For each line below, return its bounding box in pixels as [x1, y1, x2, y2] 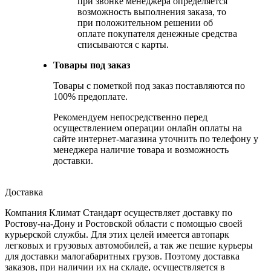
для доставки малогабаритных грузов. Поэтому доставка [5, 250, 240, 261]
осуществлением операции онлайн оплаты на [53, 122, 242, 133]
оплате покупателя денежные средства [77, 28, 237, 39]
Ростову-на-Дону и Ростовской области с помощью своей [5, 218, 243, 229]
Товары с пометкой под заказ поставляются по [53, 80, 245, 91]
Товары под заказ [53, 59, 130, 70]
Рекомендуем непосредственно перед [53, 111, 207, 122]
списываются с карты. [77, 39, 169, 50]
